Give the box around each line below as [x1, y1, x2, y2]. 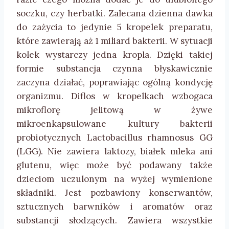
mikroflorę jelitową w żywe [16, 104, 213, 116]
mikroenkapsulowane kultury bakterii [16, 118, 213, 130]
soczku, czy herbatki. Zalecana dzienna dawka [16, 8, 213, 19]
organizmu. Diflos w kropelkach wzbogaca [16, 90, 213, 102]
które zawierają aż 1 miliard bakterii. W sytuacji [16, 35, 213, 47]
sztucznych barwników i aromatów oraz [16, 201, 213, 213]
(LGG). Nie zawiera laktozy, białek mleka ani [16, 146, 213, 157]
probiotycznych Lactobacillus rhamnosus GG [16, 132, 213, 144]
